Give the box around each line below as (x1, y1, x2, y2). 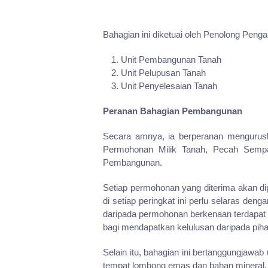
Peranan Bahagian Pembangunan (103, 106, 242, 117)
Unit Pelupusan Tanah (121, 68, 206, 78)
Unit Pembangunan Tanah (121, 54, 221, 65)
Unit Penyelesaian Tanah (121, 81, 217, 92)
